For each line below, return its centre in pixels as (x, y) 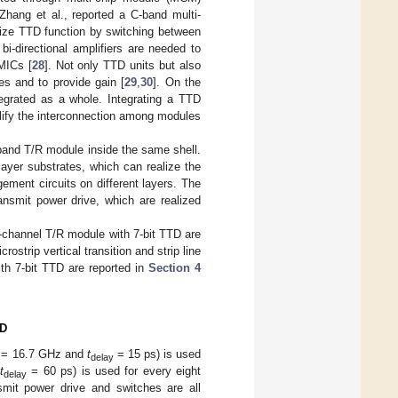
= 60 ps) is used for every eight (114, 370)
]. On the (177, 82)
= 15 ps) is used (157, 354)
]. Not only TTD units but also (123, 65)
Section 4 (175, 267)
